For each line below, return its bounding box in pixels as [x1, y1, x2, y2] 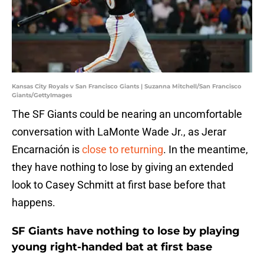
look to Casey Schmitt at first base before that [12, 179, 226, 192]
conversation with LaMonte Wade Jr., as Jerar [12, 126, 226, 138]
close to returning [82, 143, 163, 156]
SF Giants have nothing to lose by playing [12, 225, 240, 238]
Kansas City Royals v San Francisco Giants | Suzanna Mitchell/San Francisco [12, 82, 242, 91]
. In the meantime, [163, 143, 248, 156]
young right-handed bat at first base [12, 240, 212, 254]
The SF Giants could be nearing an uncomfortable [12, 108, 242, 121]
